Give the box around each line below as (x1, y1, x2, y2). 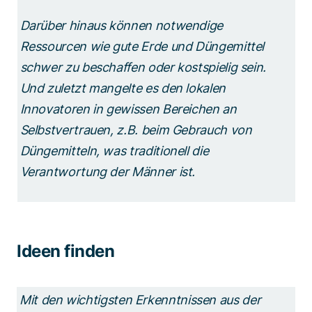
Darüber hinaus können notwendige (19, 18, 223, 33)
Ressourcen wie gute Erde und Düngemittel (19, 39, 265, 54)
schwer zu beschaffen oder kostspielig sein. (19, 60, 267, 75)
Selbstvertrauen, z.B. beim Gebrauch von (19, 123, 252, 138)
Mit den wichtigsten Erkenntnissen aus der (19, 292, 261, 307)
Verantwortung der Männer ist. (19, 164, 198, 180)
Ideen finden (17, 240, 115, 261)
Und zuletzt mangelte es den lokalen (19, 81, 226, 96)
